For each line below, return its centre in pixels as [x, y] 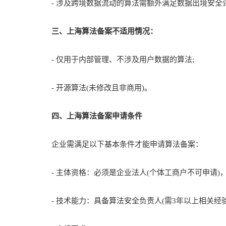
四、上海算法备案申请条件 [89, 116]
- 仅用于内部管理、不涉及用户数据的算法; [115, 60]
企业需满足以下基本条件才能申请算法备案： [120, 144]
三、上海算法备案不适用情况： [97, 31]
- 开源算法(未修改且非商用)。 [94, 88]
